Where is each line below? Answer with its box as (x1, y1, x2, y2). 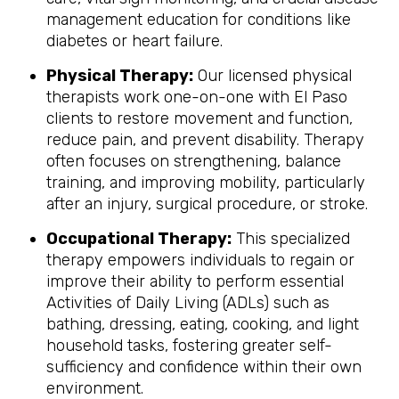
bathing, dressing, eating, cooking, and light (46, 314, 359, 334)
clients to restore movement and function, (46, 109, 353, 128)
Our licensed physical (193, 66, 352, 85)
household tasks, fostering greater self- (46, 336, 332, 355)
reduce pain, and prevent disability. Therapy (46, 130, 364, 150)
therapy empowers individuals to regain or (46, 250, 354, 270)
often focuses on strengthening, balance (46, 151, 341, 171)
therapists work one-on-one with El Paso (46, 87, 347, 107)
